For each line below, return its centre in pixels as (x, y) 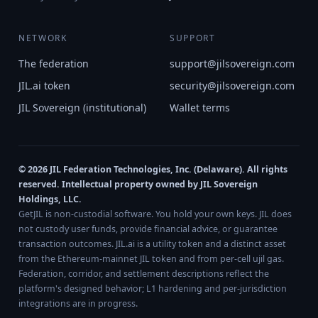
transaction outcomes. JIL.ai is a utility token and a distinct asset (152, 244)
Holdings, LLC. (50, 199)
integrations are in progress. (78, 303)
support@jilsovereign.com (232, 64)
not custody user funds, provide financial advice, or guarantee (148, 229)
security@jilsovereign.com (232, 86)
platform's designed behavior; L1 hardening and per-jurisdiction (153, 289)
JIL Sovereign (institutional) (82, 108)
